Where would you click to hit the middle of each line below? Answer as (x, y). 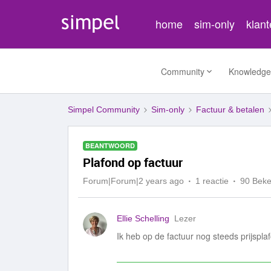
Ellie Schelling (143, 218)
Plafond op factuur (133, 162)
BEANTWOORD (110, 145)
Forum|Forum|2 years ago (133, 181)
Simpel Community (104, 109)
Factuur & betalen (230, 109)
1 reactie (212, 181)
